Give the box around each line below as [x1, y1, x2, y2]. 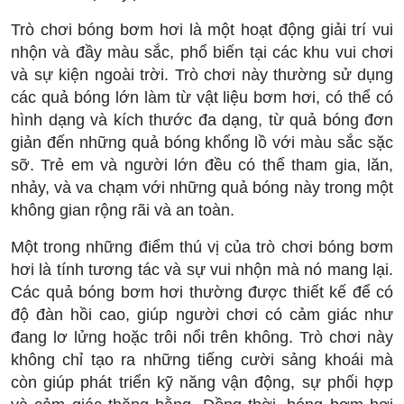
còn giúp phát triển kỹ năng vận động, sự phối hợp [11, 373, 393, 391]
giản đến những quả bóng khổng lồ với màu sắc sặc [11, 133, 393, 151]
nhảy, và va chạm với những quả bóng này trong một [11, 179, 393, 197]
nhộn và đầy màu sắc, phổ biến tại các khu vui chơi [11, 43, 393, 61]
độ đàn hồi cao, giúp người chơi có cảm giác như [11, 306, 393, 324]
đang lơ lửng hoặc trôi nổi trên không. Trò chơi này [11, 328, 393, 346]
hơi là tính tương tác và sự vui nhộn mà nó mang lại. [11, 261, 393, 279]
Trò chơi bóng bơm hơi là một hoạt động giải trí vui [11, 21, 393, 39]
